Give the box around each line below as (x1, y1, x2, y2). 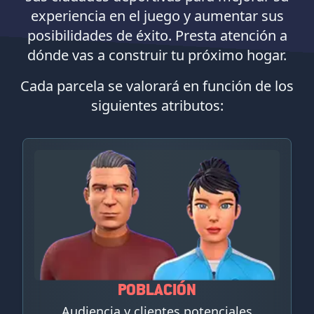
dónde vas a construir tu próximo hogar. (27, 46, 287, 65)
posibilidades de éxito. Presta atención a (27, 26, 287, 46)
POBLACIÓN (118, 285, 196, 299)
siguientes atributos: (90, 96, 224, 116)
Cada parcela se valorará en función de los (20, 76, 294, 96)
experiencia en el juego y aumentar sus (30, 6, 284, 26)
